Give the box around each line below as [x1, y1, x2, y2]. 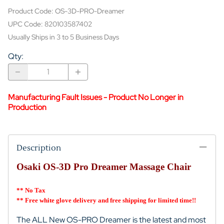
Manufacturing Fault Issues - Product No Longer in [8, 91, 183, 102]
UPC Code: [8, 19, 44, 28]
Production [8, 101, 46, 112]
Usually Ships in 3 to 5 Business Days [8, 32, 119, 41]
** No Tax [16, 186, 45, 194]
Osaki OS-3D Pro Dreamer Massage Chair [16, 161, 191, 172]
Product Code [8, 6, 51, 15]
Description [16, 142, 61, 153]
